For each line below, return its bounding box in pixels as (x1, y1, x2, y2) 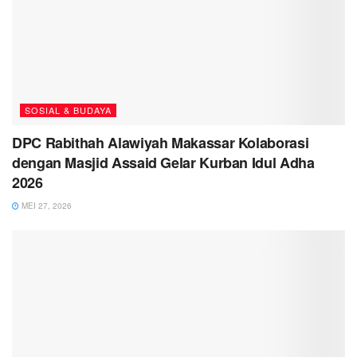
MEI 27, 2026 (19, 199, 72, 211)
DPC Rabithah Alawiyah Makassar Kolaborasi (12, 131, 309, 153)
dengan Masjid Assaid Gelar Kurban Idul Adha (12, 151, 315, 173)
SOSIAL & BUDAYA (25, 103, 112, 116)
